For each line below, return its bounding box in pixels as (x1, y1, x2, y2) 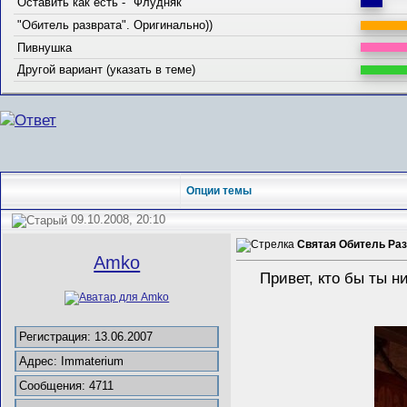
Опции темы (186, 184, 252, 197)
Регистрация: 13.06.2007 (19, 330, 154, 344)
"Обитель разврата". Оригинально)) (17, 18, 213, 33)
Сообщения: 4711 (19, 378, 114, 392)
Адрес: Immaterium (19, 354, 124, 369)
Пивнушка (17, 40, 73, 55)
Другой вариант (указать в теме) (17, 63, 196, 77)
